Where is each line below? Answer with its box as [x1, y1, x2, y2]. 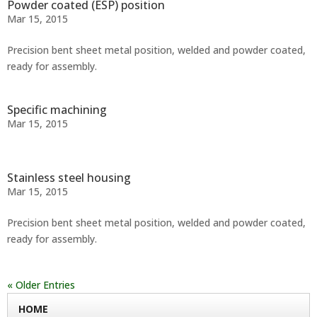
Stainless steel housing [7, 170, 131, 185]
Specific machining [7, 102, 107, 117]
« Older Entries [7, 278, 75, 292]
